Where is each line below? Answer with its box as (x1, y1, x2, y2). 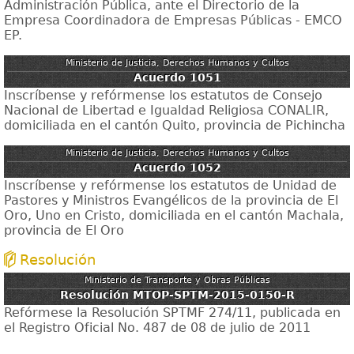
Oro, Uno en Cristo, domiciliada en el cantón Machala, (4, 208, 344, 223)
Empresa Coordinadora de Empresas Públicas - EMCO (4, 13, 342, 28)
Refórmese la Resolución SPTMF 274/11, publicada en (4, 305, 341, 320)
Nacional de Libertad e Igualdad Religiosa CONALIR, (4, 103, 329, 118)
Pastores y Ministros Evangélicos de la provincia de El (4, 193, 338, 208)
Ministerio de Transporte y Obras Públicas (84, 275, 270, 285)
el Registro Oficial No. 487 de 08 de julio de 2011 (4, 320, 311, 335)
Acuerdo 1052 (133, 161, 221, 174)
